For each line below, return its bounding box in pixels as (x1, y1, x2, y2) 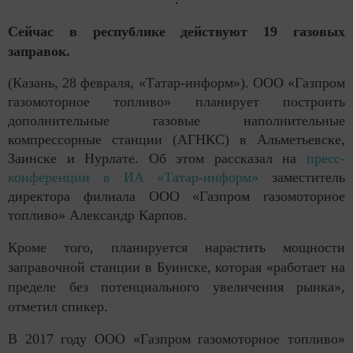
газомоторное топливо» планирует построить (8, 94, 345, 110)
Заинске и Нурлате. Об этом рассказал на (8, 150, 307, 167)
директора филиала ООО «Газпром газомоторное (8, 188, 345, 205)
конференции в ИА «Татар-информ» (8, 169, 259, 186)
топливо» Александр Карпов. (8, 207, 188, 224)
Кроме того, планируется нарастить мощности (8, 240, 345, 256)
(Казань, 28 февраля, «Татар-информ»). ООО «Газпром (8, 75, 345, 91)
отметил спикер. (8, 299, 108, 315)
